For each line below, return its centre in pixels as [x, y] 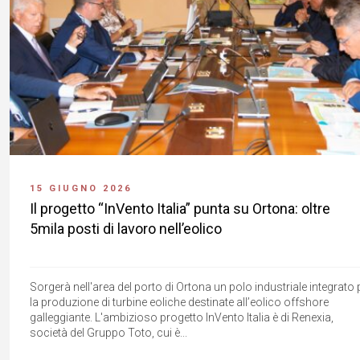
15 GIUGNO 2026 [81, 188]
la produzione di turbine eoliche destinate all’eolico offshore [179, 302]
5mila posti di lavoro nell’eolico [126, 228]
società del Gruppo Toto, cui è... [108, 332]
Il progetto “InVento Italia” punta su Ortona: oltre [180, 208]
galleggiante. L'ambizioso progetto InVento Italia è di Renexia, [182, 317]
